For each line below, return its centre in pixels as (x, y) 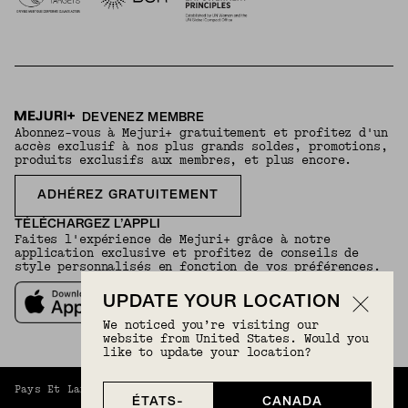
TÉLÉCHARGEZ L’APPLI (88, 224)
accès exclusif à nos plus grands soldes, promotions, (201, 146)
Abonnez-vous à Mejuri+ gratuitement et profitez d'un (201, 133)
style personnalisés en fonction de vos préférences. (198, 266)
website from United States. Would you (236, 339)
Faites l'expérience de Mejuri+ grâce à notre (173, 239)
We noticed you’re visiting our (211, 325)
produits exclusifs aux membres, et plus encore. (184, 160)
